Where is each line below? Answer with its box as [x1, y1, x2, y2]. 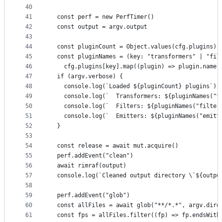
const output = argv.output [50, 23, 147, 31]
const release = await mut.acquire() [50, 142, 178, 150]
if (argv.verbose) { [50, 73, 123, 80]
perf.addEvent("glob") [50, 192, 130, 199]
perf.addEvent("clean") [50, 152, 133, 160]
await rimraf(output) [50, 162, 126, 169]
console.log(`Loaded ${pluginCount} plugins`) [50, 83, 217, 90]
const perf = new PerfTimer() [50, 13, 154, 21]
